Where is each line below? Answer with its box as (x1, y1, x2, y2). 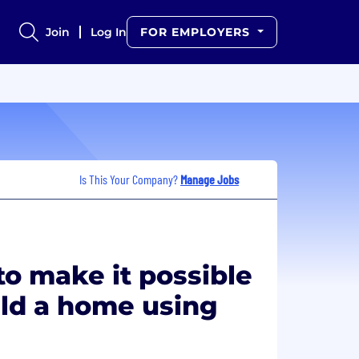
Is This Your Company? (79, 171, 180, 187)
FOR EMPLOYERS (140, 25, 255, 39)
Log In (91, 25, 127, 39)
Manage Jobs (180, 171, 239, 187)
